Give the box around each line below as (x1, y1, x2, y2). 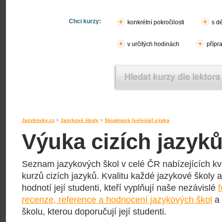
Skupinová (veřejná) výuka (105, 117, 169, 123)
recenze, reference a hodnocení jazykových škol (22, 195, 212, 205)
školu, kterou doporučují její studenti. (22, 207, 166, 217)
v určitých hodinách (127, 41, 179, 48)
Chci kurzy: (69, 18, 101, 25)
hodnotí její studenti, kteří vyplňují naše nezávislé (22, 183, 218, 193)
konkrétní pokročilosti (127, 19, 184, 26)
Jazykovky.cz (22, 117, 55, 123)
